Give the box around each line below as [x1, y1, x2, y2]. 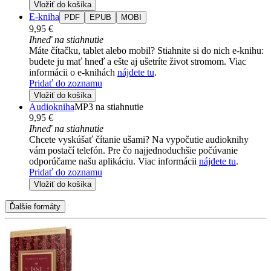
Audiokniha [29, 102, 74, 113]
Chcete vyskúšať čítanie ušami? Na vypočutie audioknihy [29, 134, 249, 145]
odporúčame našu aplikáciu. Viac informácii [29, 156, 199, 167]
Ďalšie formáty [10, 202, 60, 212]
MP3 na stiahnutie [74, 102, 143, 113]
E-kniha [29, 11, 59, 22]
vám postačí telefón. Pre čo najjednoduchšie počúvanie [29, 145, 238, 156]
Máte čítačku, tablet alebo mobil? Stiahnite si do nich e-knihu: [29, 45, 264, 56]
